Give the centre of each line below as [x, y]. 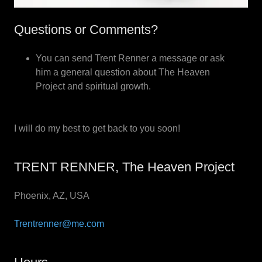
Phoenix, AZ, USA [52, 195]
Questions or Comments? [86, 29]
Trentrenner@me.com [59, 223]
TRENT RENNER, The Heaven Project [124, 167]
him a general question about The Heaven [123, 72]
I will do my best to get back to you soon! [97, 128]
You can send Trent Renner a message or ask [130, 58]
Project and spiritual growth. [93, 86]
